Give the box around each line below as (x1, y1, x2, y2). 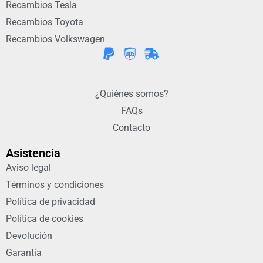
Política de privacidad (6, 195, 95, 207)
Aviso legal (6, 161, 51, 173)
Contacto (113, 122, 150, 133)
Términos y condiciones (6, 178, 104, 190)
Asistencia (6, 146, 60, 160)
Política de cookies (6, 213, 83, 224)
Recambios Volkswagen (6, 33, 105, 45)
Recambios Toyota (6, 16, 83, 28)
